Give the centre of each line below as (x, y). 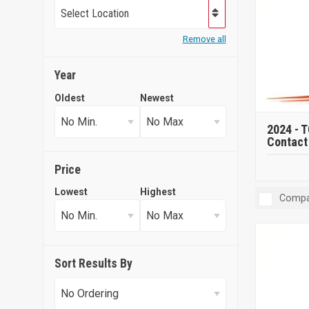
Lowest (71, 192)
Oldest (70, 98)
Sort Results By (93, 264)
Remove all (204, 39)
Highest (158, 192)
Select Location (95, 13)
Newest (157, 98)
